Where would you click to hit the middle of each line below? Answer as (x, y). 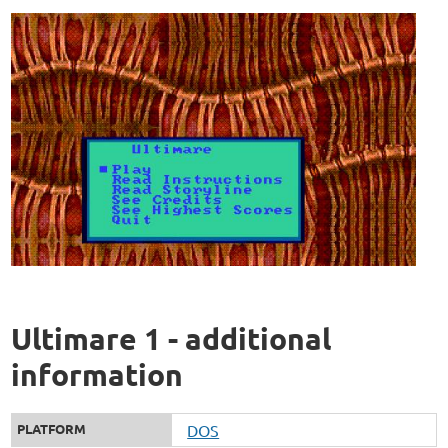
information (97, 374)
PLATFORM (52, 428)
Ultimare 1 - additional (171, 338)
